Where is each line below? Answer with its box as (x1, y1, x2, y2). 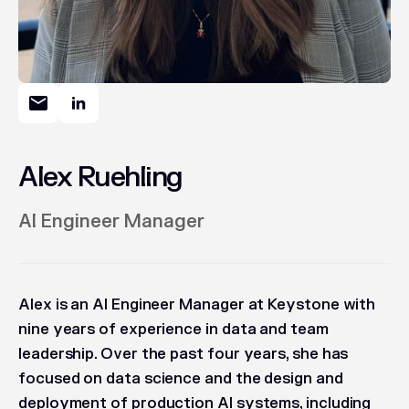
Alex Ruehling (18, 160, 183, 195)
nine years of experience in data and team (18, 320, 329, 339)
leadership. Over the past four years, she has (18, 345, 349, 363)
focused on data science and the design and (18, 370, 343, 388)
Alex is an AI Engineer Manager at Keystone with (18, 296, 376, 314)
